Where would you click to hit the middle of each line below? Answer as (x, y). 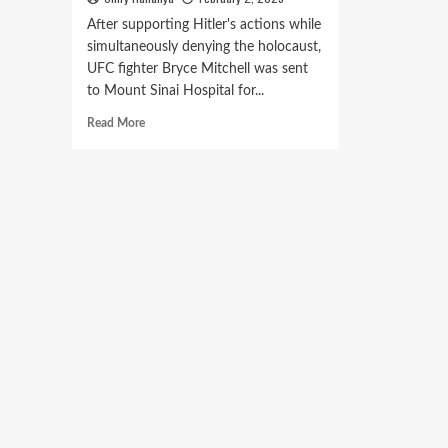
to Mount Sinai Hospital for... (175, 91)
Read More (116, 123)
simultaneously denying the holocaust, (204, 47)
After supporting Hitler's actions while (204, 25)
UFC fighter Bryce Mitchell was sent (197, 69)
